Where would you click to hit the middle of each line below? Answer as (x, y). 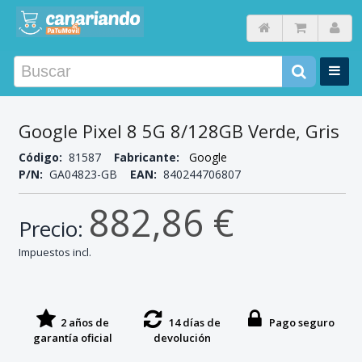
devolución (182, 338)
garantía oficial (73, 338)
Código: (42, 157)
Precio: (53, 229)
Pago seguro (298, 322)
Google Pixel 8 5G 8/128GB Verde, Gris (179, 131)
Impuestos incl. (55, 252)
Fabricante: (148, 157)
